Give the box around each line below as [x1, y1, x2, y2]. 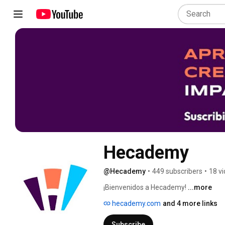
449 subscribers [152, 167, 202, 175]
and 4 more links [163, 199, 217, 207]
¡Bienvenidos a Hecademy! [103, 183, 188, 191]
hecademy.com [110, 199, 161, 207]
